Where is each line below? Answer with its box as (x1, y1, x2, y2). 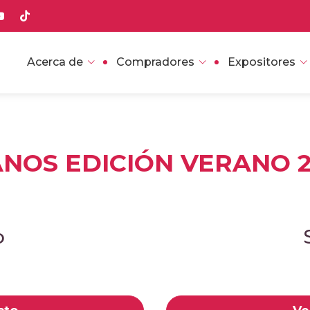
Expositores (228, 55, 295, 69)
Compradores (116, 55, 194, 69)
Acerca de (27, 55, 83, 69)
